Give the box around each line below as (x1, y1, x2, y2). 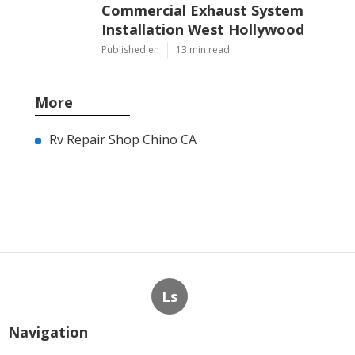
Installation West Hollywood (101, 20, 304, 40)
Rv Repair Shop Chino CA (49, 131, 197, 149)
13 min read (176, 43, 230, 57)
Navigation (8, 323, 88, 342)
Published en (101, 43, 159, 57)
